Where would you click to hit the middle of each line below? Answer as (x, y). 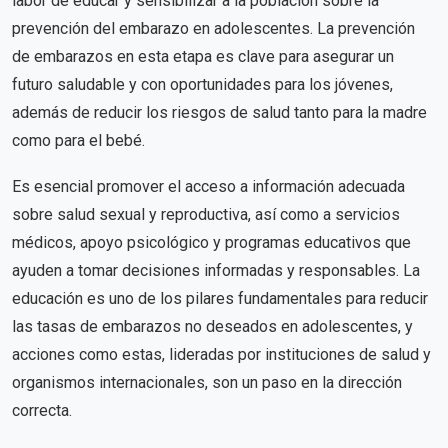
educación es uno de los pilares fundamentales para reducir (220, 298)
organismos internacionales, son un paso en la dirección (207, 382)
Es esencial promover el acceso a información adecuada (208, 186)
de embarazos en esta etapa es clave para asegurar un (203, 57)
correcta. (42, 410)
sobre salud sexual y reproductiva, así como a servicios (206, 214)
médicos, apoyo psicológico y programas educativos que (211, 242)
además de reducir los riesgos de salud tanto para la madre (219, 113)
